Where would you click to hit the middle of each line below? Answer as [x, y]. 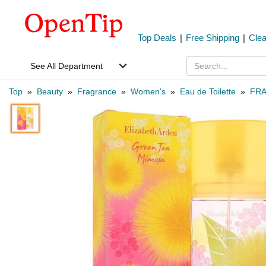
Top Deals [157, 38]
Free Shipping [213, 38]
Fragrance [97, 91]
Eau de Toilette [208, 91]
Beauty [50, 91]
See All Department [66, 66]
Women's [148, 91]
